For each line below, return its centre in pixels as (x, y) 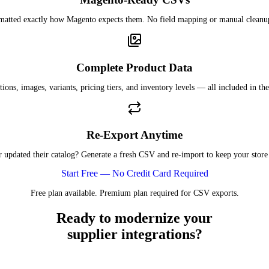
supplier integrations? (134, 234)
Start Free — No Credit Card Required (134, 174)
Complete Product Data (134, 67)
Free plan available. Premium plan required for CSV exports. (134, 193)
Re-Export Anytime (134, 135)
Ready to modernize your (134, 218)
